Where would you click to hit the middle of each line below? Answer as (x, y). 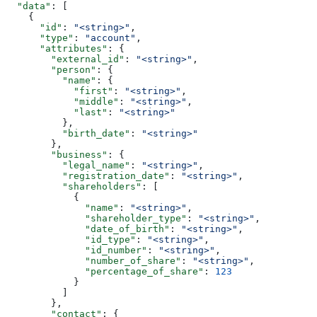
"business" (57, 154)
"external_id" (65, 59)
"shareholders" (74, 186)
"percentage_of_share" (105, 271)
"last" (57, 112)
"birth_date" (68, 133)
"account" (110, 38)
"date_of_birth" (88, 229)
